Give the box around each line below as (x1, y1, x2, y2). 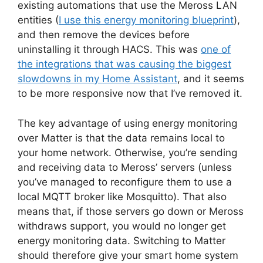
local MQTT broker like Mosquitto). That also (18, 190, 227, 203)
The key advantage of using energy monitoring (18, 117, 237, 129)
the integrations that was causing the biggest (18, 58, 231, 70)
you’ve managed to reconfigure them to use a (18, 176, 232, 188)
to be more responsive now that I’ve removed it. (18, 87, 242, 100)
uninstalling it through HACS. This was (18, 43, 201, 56)
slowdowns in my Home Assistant (18, 73, 177, 85)
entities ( (18, 14, 59, 26)
